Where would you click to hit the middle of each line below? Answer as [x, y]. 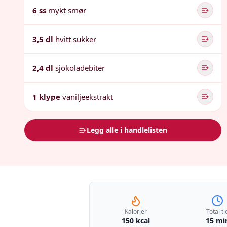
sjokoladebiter [80, 68]
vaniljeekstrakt [88, 97]
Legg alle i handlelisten [127, 130]
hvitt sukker [76, 39]
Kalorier [136, 212]
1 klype [46, 97]
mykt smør [67, 10]
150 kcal [136, 221]
